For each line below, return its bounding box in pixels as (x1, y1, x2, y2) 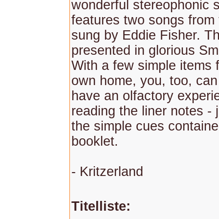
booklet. (71, 134, 118, 149)
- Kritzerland (71, 164, 143, 179)
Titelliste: (71, 199, 131, 214)
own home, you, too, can (71, 73, 218, 88)
